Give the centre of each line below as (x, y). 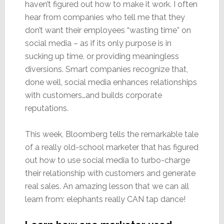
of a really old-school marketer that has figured (111, 147)
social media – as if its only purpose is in (98, 43)
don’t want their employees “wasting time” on (108, 30)
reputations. (46, 108)
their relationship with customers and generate (110, 173)
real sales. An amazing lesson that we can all (107, 186)
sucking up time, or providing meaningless (102, 56)
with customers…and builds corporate (93, 95)
